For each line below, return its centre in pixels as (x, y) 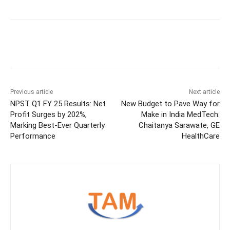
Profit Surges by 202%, (49, 115)
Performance (33, 136)
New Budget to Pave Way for (170, 104)
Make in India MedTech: (180, 115)
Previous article (32, 92)
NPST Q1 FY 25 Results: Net (58, 104)
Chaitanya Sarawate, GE (179, 126)
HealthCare (200, 136)
